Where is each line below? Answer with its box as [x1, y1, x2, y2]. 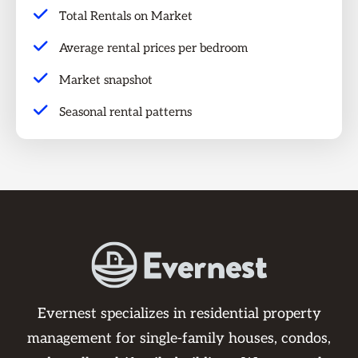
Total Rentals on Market [59, 8, 193, 23]
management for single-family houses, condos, [27, 329, 331, 347]
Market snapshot [59, 72, 153, 87]
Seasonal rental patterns [59, 104, 193, 119]
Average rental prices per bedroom [59, 40, 249, 55]
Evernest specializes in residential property [37, 304, 321, 322]
